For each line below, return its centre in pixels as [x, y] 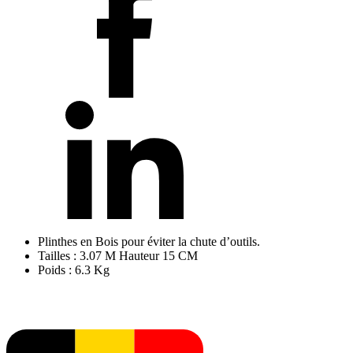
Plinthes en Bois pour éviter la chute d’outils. [149, 241]
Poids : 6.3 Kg [74, 269]
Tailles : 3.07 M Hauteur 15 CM [118, 255]
